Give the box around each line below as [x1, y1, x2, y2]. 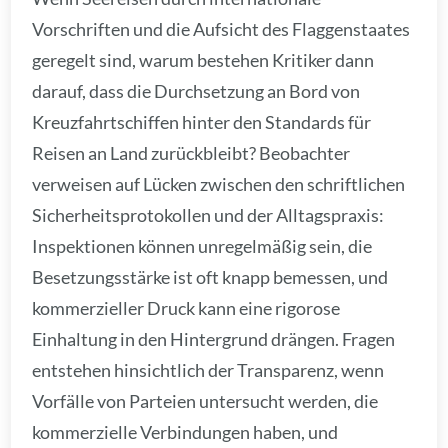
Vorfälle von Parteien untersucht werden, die [32, 390, 379, 413]
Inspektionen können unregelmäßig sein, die [32, 235, 373, 258]
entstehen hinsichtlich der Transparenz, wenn [32, 359, 385, 382]
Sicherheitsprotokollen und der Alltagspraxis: [32, 204, 385, 227]
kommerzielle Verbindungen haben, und [32, 421, 339, 444]
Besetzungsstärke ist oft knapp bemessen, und [32, 266, 389, 289]
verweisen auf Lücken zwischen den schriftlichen [32, 173, 406, 196]
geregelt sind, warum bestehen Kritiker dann [32, 49, 375, 72]
